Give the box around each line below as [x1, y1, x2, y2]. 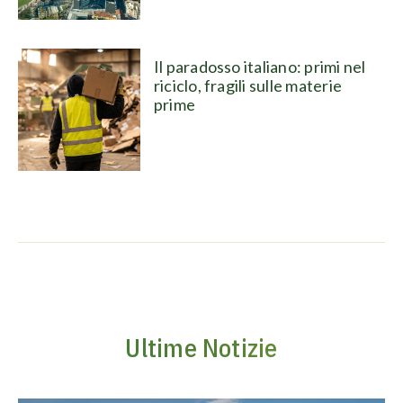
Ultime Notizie [125, 330, 278, 364]
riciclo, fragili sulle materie [153, 75, 343, 95]
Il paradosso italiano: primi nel [153, 56, 366, 76]
